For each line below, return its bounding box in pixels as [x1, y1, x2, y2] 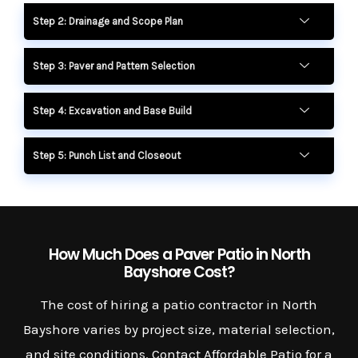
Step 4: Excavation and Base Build [33, 105, 192, 117]
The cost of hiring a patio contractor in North [41, 296, 317, 313]
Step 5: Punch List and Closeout [33, 149, 181, 162]
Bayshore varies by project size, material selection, [23, 321, 335, 338]
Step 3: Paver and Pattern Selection [33, 60, 195, 73]
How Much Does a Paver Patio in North [48, 244, 310, 266]
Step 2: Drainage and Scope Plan [33, 15, 183, 28]
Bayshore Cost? [123, 261, 235, 284]
